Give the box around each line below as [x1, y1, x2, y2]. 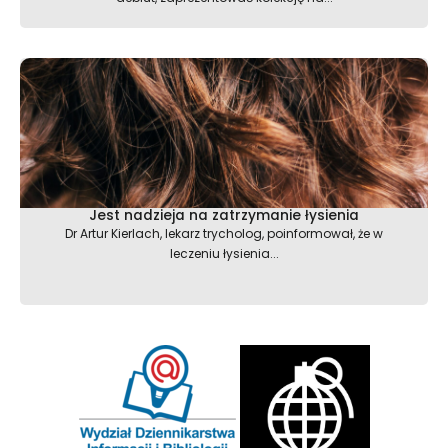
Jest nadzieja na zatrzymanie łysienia [89, 205, 359, 225]
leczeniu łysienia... [169, 244, 279, 262]
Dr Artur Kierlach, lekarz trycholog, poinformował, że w [65, 224, 383, 242]
